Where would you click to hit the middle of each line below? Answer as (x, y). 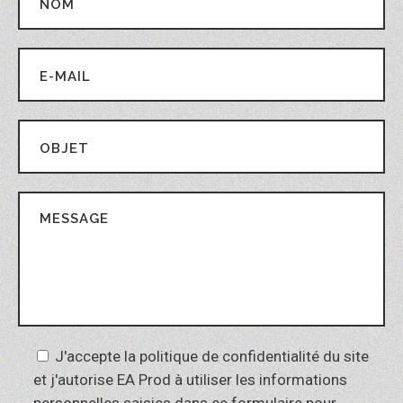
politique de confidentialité (229, 356)
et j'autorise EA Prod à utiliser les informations (190, 380)
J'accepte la (97, 356)
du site (344, 356)
